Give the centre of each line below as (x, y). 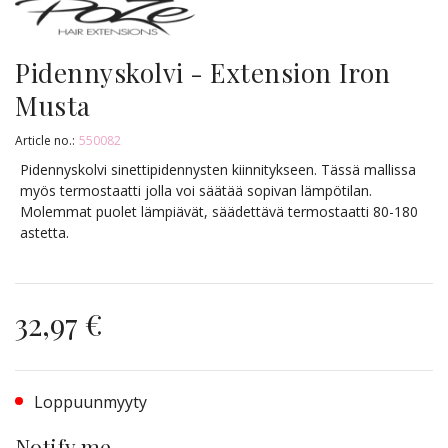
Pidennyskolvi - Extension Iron (203, 72)
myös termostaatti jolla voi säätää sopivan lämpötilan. (196, 190)
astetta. (44, 232)
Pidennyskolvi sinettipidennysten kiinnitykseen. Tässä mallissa (218, 169)
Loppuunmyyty (95, 401)
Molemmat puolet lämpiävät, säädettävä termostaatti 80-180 (219, 211)
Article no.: (45, 140)
